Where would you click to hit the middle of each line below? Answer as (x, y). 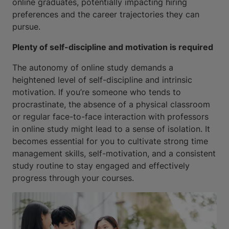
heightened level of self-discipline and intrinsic (102, 79)
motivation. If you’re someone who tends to (97, 92)
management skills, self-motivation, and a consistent (114, 153)
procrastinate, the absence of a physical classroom (111, 104)
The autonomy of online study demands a (93, 67)
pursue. (26, 26)
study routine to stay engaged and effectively (101, 165)
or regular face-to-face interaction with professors (110, 116)
